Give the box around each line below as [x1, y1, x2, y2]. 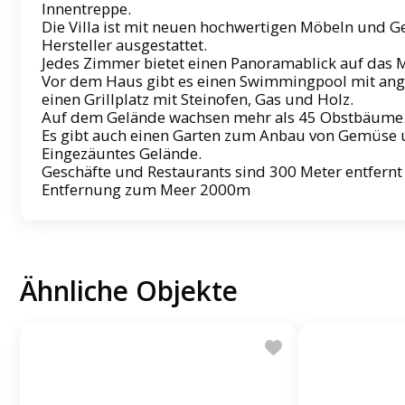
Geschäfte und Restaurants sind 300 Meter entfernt [41, 161, 402, 183]
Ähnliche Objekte [20, 272, 239, 310]
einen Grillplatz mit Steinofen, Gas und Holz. [41, 89, 353, 110]
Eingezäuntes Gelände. [41, 143, 202, 165]
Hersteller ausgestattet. [41, 34, 207, 56]
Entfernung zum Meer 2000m [41, 179, 250, 201]
